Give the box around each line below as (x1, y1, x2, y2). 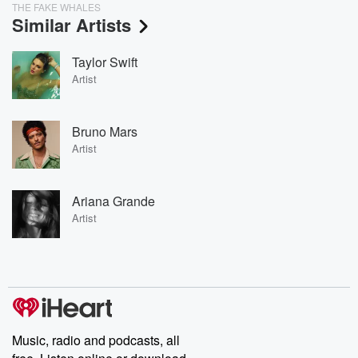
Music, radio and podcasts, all (12, 331, 180, 349)
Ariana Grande (72, 191, 155, 210)
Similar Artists (12, 12, 131, 38)
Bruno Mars (72, 121, 137, 141)
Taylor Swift (72, 52, 137, 71)
